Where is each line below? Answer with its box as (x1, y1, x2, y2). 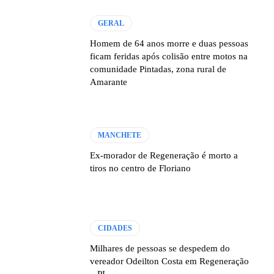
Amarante (90, 77, 128, 87)
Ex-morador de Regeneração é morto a (90, 150, 239, 161)
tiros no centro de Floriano (90, 163, 191, 174)
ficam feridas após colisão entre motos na (90, 51, 248, 62)
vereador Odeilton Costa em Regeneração (90, 256, 250, 266)
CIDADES (98, 223, 133, 232)
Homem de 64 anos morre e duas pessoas (90, 39, 249, 49)
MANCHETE (98, 131, 142, 140)
